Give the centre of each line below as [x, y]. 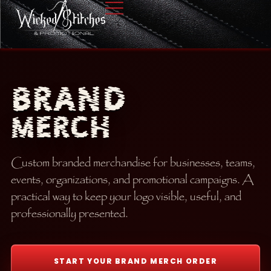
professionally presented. [70, 214]
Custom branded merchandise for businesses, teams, [133, 163]
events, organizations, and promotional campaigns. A [132, 180]
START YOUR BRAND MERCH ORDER [135, 261]
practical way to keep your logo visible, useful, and [126, 197]
